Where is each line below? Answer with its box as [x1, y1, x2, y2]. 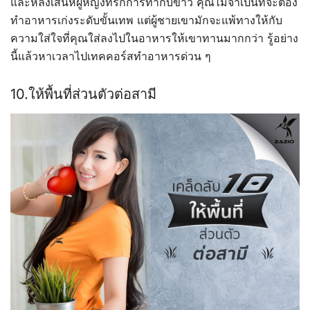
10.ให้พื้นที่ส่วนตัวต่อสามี [10, 85, 156, 102]
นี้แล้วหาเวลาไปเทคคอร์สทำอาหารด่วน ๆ [10, 48, 211, 63]
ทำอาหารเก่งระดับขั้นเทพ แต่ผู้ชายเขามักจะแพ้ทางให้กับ [10, 12, 282, 27]
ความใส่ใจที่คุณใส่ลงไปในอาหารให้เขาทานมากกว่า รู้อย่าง [10, 30, 298, 45]
